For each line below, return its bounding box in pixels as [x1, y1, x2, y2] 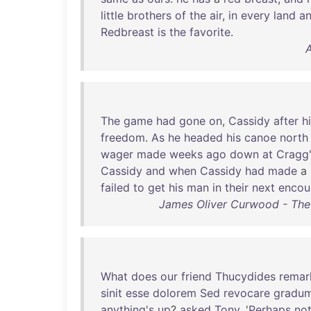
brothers [127, 8, 171, 22]
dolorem [153, 286, 196, 300]
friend [181, 269, 212, 283]
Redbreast [101, 25, 154, 39]
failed [101, 180, 130, 194]
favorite [190, 25, 230, 39]
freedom [101, 131, 145, 144]
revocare [224, 286, 270, 300]
